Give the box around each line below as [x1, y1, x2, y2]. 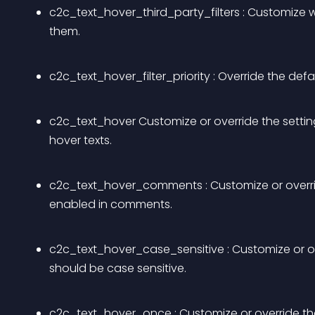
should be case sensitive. [49, 260, 186, 276]
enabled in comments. [49, 196, 172, 212]
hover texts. [49, 132, 112, 148]
